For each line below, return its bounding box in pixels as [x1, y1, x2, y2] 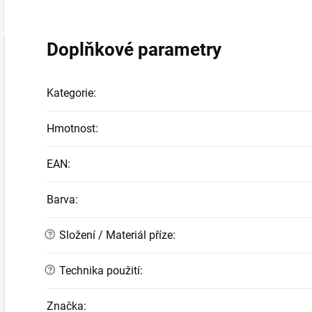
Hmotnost [47, 122, 95, 136]
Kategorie [47, 86, 93, 100]
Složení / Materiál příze [56, 228, 173, 242]
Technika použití [56, 264, 140, 278]
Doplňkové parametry [47, 39, 221, 61]
